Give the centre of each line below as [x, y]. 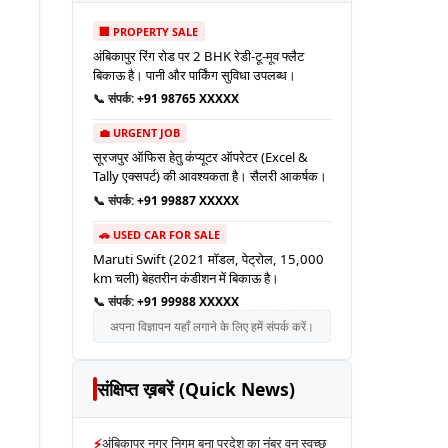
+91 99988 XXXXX [188, 302]
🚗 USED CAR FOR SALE [160, 234]
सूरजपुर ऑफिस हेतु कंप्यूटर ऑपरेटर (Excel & [200, 157]
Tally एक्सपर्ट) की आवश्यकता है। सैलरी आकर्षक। [210, 176]
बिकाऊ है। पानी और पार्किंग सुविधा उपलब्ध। [194, 74]
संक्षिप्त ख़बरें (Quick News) [196, 389]
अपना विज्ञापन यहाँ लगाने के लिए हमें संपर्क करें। [212, 327]
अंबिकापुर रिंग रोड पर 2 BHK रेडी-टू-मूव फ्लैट [198, 55]
